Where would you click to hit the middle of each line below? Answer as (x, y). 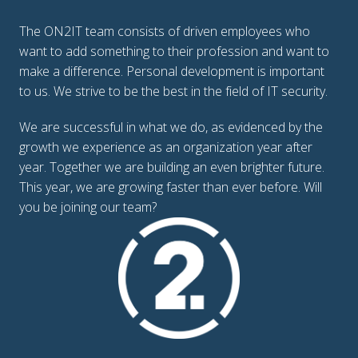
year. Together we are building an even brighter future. (172, 167)
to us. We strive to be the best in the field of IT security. (175, 91)
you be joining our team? (88, 207)
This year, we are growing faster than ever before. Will (171, 187)
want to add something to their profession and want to (174, 52)
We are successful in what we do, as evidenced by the (171, 127)
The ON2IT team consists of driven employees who (165, 32)
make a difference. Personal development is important (172, 72)
